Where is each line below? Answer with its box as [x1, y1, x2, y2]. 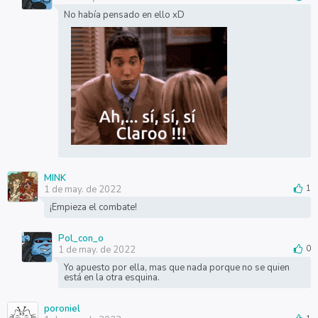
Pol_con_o [57, 232, 104, 245]
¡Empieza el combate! [49, 201, 137, 214]
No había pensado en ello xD [63, 9, 185, 21]
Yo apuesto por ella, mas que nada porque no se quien [63, 261, 290, 274]
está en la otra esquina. [63, 271, 160, 284]
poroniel [43, 302, 80, 315]
